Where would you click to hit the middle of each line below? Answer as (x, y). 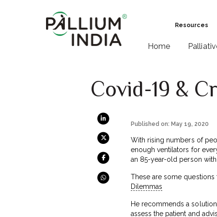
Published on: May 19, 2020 (170, 124)
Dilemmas (147, 186)
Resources (191, 25)
